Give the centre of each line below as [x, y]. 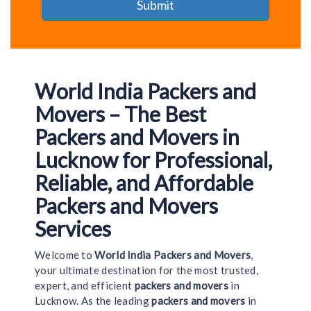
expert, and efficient [85, 286]
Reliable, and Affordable [144, 183]
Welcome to [65, 255]
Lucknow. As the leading [93, 301]
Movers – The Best [120, 114]
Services [73, 229]
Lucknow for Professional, [153, 160]
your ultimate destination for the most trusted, [147, 270]
